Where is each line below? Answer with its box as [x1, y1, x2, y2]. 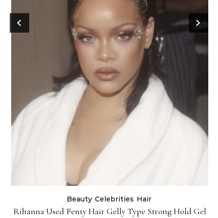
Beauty [67, 194, 92, 203]
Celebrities [95, 194, 134, 203]
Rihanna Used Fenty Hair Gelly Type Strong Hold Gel [13, 205, 206, 217]
